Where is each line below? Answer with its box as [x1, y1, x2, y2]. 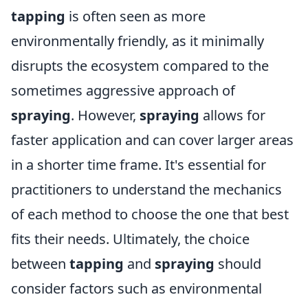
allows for [199, 106, 265, 124]
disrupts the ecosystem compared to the [11, 56, 269, 75]
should [214, 254, 261, 273]
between [11, 254, 69, 273]
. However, [71, 106, 140, 124]
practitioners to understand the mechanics [11, 180, 282, 199]
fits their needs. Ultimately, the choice [11, 230, 250, 248]
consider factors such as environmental [11, 279, 262, 298]
